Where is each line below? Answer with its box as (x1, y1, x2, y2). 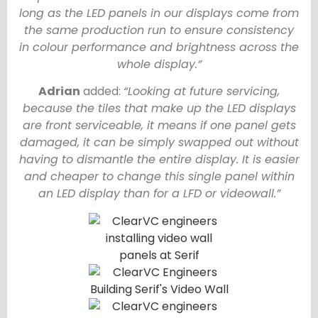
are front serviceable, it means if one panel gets (22, 117, 296, 134)
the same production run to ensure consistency (24, 21, 294, 38)
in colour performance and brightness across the (19, 38, 299, 55)
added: (80, 83, 124, 100)
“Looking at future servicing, (124, 83, 280, 100)
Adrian (38, 83, 80, 100)
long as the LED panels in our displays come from (19, 4, 299, 21)
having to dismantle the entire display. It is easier (18, 151, 300, 168)
